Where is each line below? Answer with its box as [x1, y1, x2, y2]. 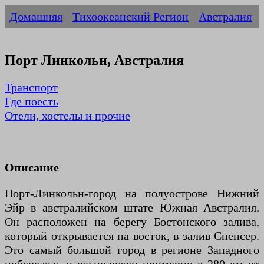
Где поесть [5, 95, 58, 108]
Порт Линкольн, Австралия [5, 52, 184, 68]
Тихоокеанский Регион [72, 10, 189, 23]
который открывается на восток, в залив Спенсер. [5, 229, 259, 243]
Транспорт [5, 81, 58, 94]
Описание [5, 161, 59, 174]
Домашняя [9, 10, 62, 23]
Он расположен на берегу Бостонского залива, [5, 215, 259, 229]
